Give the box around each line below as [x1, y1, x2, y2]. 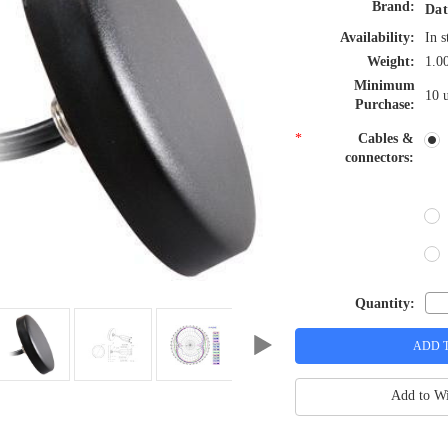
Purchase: [355, 97, 416, 113]
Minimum [354, 78, 416, 94]
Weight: [367, 54, 416, 70]
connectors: [344, 150, 414, 166]
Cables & [357, 131, 414, 147]
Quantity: [355, 295, 416, 311]
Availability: [340, 30, 416, 46]
